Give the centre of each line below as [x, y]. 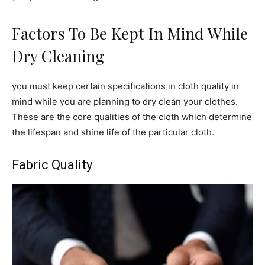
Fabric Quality [52, 164]
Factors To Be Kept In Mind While [130, 33]
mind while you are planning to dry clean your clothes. [125, 101]
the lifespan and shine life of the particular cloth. [113, 132]
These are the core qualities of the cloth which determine [132, 117]
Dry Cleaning [58, 55]
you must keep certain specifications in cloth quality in [125, 86]
